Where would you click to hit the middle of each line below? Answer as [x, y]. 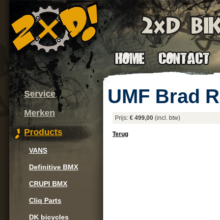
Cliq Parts [45, 200]
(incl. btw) [167, 118]
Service [40, 94]
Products [43, 132]
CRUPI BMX [48, 184]
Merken [40, 113]
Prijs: [122, 118]
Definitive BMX [54, 167]
